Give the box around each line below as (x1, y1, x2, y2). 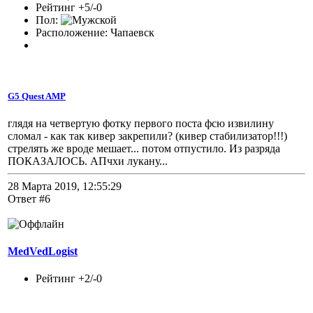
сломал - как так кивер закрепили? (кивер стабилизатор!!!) (8, 129, 287, 142)
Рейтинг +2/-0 (36, 272, 102, 285)
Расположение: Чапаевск (36, 26, 154, 38)
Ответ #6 (8, 192, 50, 205)
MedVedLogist (8, 245, 78, 258)
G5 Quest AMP (8, 90, 66, 101)
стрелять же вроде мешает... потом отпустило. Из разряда (8, 142, 280, 154)
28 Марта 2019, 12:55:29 (8, 180, 122, 192)
